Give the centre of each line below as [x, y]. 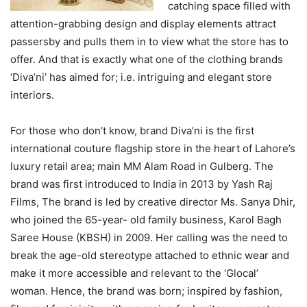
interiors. [32, 95]
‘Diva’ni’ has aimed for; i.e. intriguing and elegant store [141, 77]
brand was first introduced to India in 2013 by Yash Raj [142, 184]
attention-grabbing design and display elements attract [143, 24]
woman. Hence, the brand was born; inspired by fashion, [146, 291]
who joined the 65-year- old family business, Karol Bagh [146, 220]
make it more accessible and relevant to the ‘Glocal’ [134, 273]
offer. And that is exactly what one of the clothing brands [147, 60]
